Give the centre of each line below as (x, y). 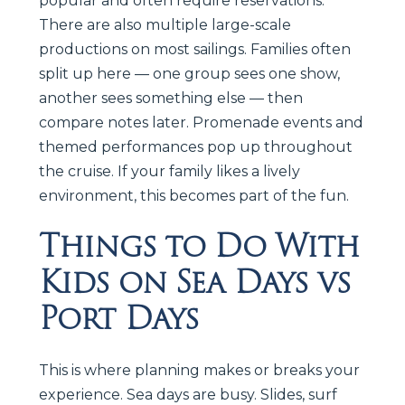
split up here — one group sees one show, (189, 73)
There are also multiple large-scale (165, 24)
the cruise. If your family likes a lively (170, 171)
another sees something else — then (171, 98)
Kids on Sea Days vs (194, 282)
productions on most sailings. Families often (195, 49)
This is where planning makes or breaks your (199, 370)
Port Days (119, 318)
